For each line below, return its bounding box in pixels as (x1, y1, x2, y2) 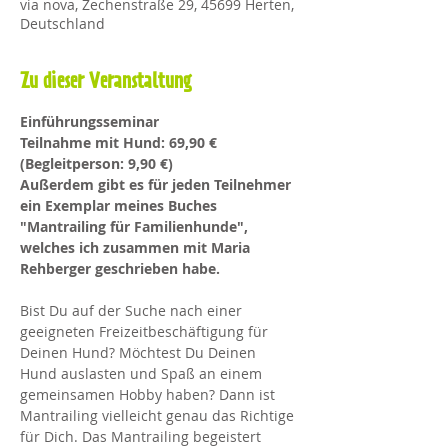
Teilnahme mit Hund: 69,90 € (20, 133, 221, 152)
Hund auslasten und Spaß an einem (20, 364, 266, 383)
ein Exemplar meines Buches (20, 196, 221, 215)
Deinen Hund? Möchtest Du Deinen (20, 343, 260, 362)
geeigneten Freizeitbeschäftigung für (20, 322, 272, 341)
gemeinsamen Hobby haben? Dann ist (20, 385, 279, 404)
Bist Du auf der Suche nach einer (20, 301, 246, 320)
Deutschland (20, 14, 105, 33)
